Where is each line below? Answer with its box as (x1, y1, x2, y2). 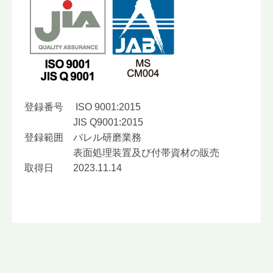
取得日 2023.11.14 (24, 162, 122, 173)
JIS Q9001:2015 (24, 116, 143, 127)
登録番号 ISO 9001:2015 (24, 101, 141, 112)
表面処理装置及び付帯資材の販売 (24, 147, 219, 158)
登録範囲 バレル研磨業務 (24, 132, 141, 143)
